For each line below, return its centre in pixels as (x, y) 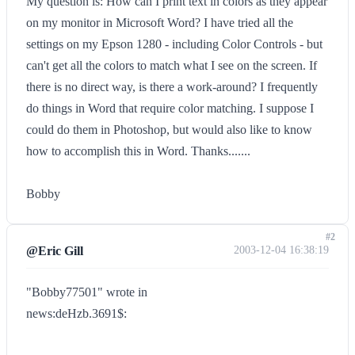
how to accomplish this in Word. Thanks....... (138, 151)
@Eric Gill (55, 251)
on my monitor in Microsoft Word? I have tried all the (160, 23)
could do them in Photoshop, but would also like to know (169, 130)
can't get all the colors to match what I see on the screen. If (172, 65)
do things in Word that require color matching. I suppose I (170, 108)
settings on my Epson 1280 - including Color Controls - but (174, 44)
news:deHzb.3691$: (76, 313)
